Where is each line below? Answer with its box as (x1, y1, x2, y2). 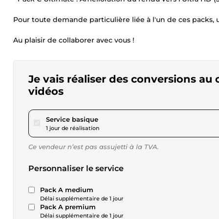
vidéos (28, 85, 64, 97)
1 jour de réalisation (46, 125, 99, 131)
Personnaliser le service (28, 164, 124, 173)
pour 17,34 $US (98, 115, 145, 123)
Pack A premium (40, 203, 96, 211)
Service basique (46, 115, 98, 123)
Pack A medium (40, 186, 93, 194)
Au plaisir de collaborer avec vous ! (13, 36, 134, 44)
